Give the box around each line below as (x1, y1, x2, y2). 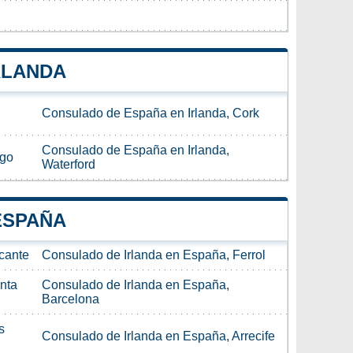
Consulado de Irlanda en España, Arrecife (42, 329, 275, 343)
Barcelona (42, 292, 99, 306)
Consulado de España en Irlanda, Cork (42, 106, 259, 120)
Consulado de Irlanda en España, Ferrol (42, 247, 266, 262)
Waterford (42, 157, 95, 171)
